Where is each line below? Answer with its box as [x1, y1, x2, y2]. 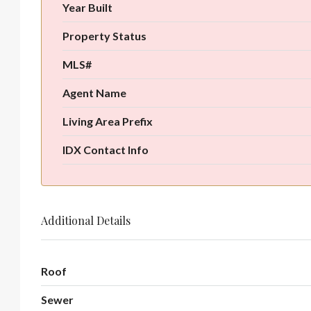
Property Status [62, 28, 146, 42]
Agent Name [62, 85, 126, 99]
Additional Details [41, 212, 131, 228]
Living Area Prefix [62, 114, 153, 128]
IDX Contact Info [62, 142, 149, 156]
